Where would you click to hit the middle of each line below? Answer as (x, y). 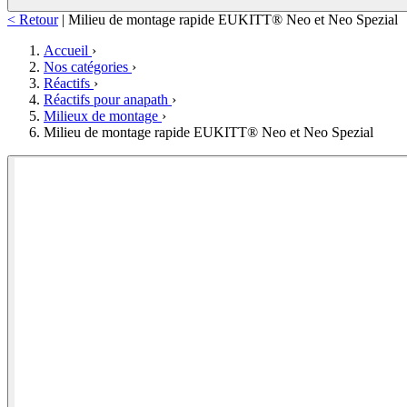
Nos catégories (88, 67)
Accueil (68, 51)
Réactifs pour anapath (108, 100)
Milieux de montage (103, 116)
